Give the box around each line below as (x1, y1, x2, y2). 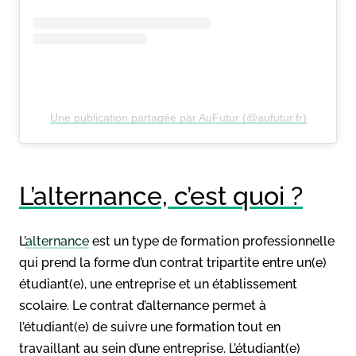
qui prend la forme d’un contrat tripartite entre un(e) (19, 254, 327, 270)
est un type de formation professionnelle (89, 233, 335, 249)
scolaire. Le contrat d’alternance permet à (19, 297, 266, 313)
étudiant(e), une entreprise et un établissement (19, 276, 297, 292)
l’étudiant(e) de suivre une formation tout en (19, 319, 281, 335)
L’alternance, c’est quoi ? (19, 180, 303, 211)
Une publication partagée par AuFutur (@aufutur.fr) (49, 110, 307, 124)
